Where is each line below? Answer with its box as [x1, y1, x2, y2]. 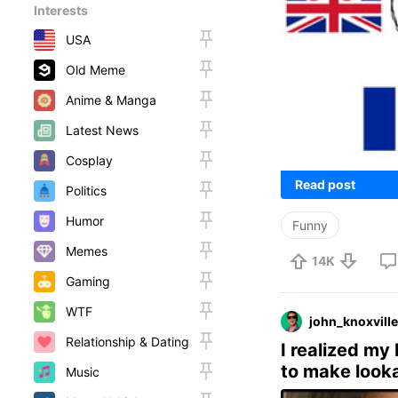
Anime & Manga [66, 92, 156, 107]
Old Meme [66, 62, 125, 77]
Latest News [66, 123, 139, 138]
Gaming [66, 274, 110, 289]
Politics [66, 183, 107, 198]
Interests [34, 3, 88, 18]
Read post [295, 176, 355, 192]
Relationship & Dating [66, 334, 189, 349]
